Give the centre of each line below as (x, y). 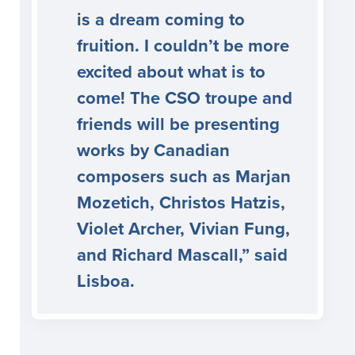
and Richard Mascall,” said (182, 256)
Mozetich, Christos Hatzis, (181, 203)
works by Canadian (153, 151)
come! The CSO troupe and (185, 99)
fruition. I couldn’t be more (183, 46)
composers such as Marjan (184, 177)
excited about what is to (171, 73)
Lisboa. (106, 282)
